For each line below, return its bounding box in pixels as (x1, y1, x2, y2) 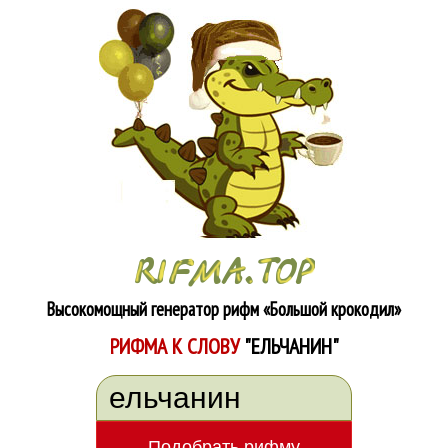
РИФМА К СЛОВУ (109, 332, 244, 360)
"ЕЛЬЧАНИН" (243, 332, 339, 360)
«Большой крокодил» (263, 297, 401, 321)
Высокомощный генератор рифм (47, 297, 263, 321)
